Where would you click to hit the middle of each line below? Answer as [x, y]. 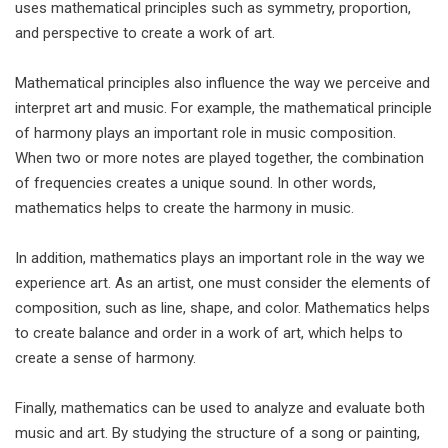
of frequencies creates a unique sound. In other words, [195, 183]
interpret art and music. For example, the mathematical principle [223, 108]
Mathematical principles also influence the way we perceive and [222, 83]
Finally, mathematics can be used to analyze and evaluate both [220, 408]
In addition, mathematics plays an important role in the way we [220, 258]
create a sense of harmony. [105, 358]
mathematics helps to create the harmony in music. [184, 208]
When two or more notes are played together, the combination [219, 158]
